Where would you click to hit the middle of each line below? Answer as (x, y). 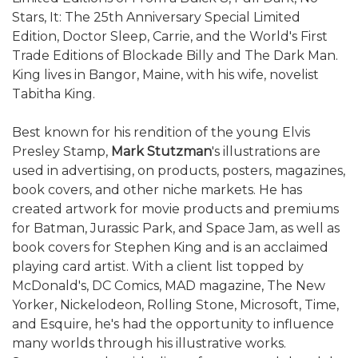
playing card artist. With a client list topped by (158, 266)
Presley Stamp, (62, 151)
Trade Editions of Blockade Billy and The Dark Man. (175, 55)
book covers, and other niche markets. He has (157, 189)
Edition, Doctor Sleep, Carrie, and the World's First (170, 36)
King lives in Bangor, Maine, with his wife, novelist (165, 74)
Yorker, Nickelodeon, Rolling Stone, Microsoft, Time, (175, 304)
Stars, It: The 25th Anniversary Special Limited (156, 17)
